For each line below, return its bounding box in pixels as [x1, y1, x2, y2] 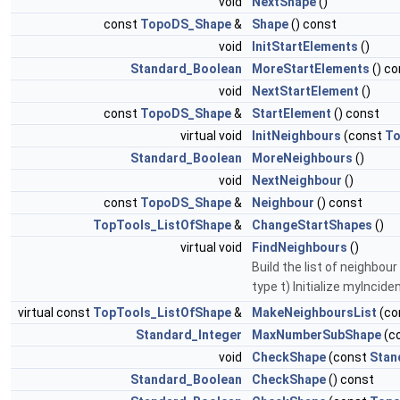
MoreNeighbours [252, 151, 353, 165]
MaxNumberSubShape [252, 328, 381, 342]
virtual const [18, 305, 93, 320]
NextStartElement [252, 84, 359, 98]
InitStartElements [252, 39, 358, 54]
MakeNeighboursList [252, 305, 377, 320]
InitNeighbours [252, 129, 341, 143]
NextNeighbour [252, 173, 342, 187]
